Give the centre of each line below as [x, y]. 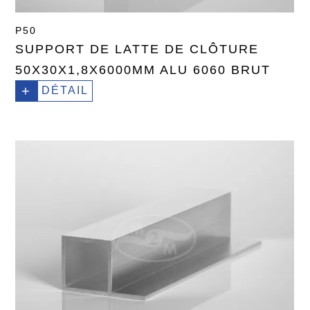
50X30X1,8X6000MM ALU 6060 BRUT [143, 70]
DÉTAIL [65, 90]
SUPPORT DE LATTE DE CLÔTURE [137, 49]
